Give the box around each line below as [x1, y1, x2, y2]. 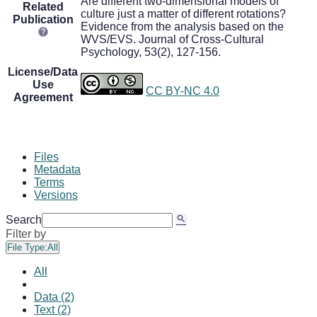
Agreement [13, 91, 73, 103]
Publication [12, 13, 74, 25]
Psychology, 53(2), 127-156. [81, 45, 221, 58]
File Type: [7, 241, 47, 253]
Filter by [6, 227, 46, 240]
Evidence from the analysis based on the [81, 20, 284, 33]
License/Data [8, 65, 78, 78]
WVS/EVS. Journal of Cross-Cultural [81, 33, 264, 45]
